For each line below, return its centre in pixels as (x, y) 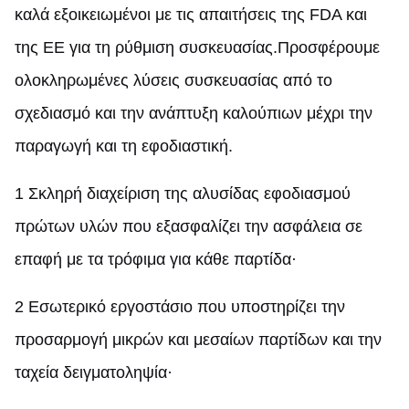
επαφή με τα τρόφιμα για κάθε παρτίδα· (156, 259)
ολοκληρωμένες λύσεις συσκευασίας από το (173, 80)
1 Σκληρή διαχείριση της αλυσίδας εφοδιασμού (183, 193)
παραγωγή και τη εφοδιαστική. (124, 146)
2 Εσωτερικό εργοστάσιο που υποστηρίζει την (180, 306)
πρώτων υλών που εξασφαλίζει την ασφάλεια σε (189, 226)
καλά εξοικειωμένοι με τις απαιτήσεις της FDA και (191, 14)
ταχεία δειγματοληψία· (94, 372)
